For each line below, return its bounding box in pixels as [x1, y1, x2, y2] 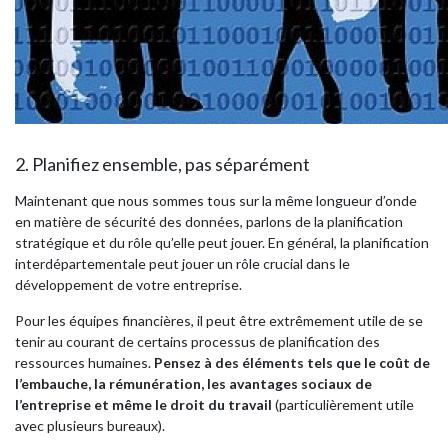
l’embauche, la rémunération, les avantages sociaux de [15, 375, 372, 392]
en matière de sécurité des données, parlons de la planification [15, 213, 403, 230]
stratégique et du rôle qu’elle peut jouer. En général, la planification [15, 234, 429, 251]
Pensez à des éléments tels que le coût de [154, 354, 430, 371]
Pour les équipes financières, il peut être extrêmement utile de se [15, 312, 423, 329]
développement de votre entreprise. [15, 276, 242, 293]
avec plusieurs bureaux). [15, 417, 165, 434]
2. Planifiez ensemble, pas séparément [15, 153, 310, 175]
